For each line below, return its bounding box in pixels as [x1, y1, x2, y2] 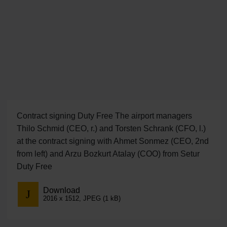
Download [43, 185, 80, 195]
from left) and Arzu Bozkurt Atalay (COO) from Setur [16, 149, 200, 159]
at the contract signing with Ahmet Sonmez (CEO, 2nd [16, 137, 209, 146]
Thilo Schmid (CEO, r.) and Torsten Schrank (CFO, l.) [16, 124, 206, 133]
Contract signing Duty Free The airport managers [16, 111, 192, 121]
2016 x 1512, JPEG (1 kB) [43, 194, 121, 202]
